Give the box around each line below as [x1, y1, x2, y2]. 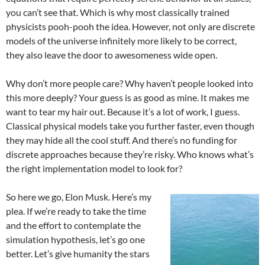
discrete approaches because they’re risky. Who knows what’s [6, 148, 254, 160]
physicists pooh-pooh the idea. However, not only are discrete [6, 21, 255, 32]
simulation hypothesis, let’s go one [6, 234, 145, 245]
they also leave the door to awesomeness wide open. [6, 49, 217, 60]
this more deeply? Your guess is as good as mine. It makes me [6, 92, 249, 103]
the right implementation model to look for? [6, 163, 182, 174]
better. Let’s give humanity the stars [6, 248, 150, 259]
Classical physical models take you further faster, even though [6, 120, 254, 131]
